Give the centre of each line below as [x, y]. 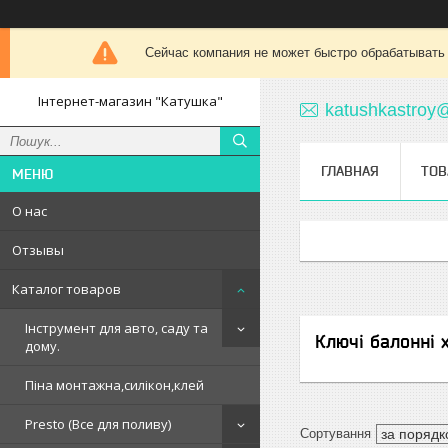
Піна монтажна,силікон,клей [114, 385]
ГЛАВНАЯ [350, 171]
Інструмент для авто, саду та [116, 328]
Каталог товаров [66, 289]
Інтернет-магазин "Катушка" [130, 101]
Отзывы [38, 250]
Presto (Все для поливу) [98, 424]
